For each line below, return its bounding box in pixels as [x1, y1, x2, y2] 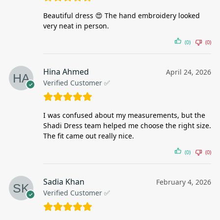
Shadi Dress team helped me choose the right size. [43, 121, 211, 131]
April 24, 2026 [166, 67, 211, 77]
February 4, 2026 [156, 177, 211, 187]
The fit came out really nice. [43, 131, 134, 141]
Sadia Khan [43, 176, 84, 188]
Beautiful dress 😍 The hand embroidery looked [43, 11, 200, 21]
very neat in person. [43, 21, 109, 31]
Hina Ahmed [43, 66, 89, 78]
